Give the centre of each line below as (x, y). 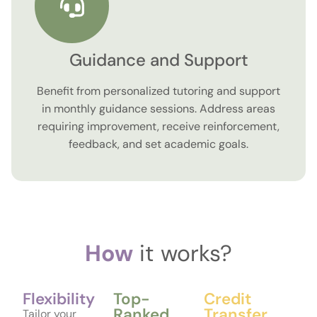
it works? (183, 254)
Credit (227, 299)
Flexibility (59, 299)
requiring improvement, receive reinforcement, (158, 127)
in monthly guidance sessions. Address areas (158, 109)
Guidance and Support (158, 60)
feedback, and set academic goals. (158, 144)
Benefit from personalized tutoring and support (158, 91)
